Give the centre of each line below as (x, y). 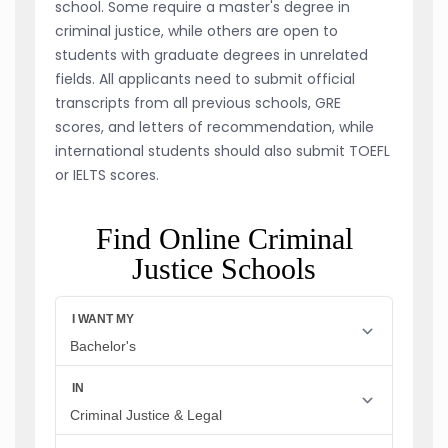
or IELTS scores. (107, 174)
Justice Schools (224, 268)
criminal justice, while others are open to (196, 30)
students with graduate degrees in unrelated (211, 54)
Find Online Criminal (224, 238)
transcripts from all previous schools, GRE (198, 102)
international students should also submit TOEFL (222, 150)
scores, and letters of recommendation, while (214, 126)
